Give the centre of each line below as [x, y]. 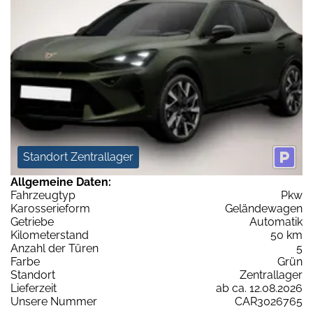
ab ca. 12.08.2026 [259, 289]
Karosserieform [50, 209]
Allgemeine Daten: [61, 182]
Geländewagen [264, 209]
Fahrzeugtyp [43, 196]
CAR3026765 [269, 302]
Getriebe [32, 222]
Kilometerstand [50, 235]
